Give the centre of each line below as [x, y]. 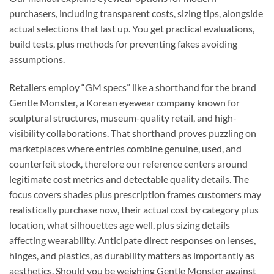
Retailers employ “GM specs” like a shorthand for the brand [133, 87]
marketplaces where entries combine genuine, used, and [125, 148]
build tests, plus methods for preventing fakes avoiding [123, 44]
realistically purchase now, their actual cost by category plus [134, 209]
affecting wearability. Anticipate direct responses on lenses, [132, 240]
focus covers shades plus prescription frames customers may [135, 194]
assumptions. [37, 59]
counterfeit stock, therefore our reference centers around [128, 163]
